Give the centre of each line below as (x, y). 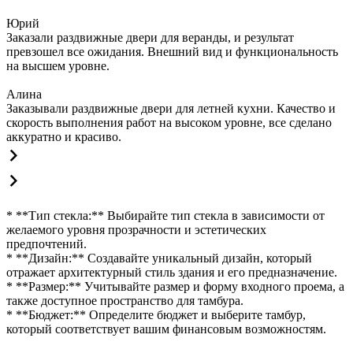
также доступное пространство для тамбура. (125, 300)
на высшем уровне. (58, 65)
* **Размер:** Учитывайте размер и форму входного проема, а (175, 286)
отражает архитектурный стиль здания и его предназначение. (172, 272)
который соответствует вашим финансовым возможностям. (166, 329)
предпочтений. (46, 243)
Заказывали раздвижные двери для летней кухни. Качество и (171, 108)
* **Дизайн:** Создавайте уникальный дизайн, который (159, 258)
